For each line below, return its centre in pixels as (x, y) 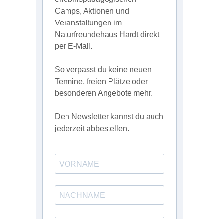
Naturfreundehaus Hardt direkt (107, 35)
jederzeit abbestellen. (92, 129)
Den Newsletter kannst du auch (109, 117)
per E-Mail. (74, 46)
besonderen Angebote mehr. (104, 93)
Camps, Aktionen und (92, 11)
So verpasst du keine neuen (103, 70)
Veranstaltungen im (88, 23)
